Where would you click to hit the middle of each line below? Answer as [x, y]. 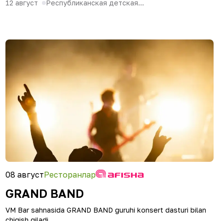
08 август [25, 175]
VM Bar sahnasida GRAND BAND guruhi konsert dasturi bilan [106, 210]
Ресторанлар [70, 175]
